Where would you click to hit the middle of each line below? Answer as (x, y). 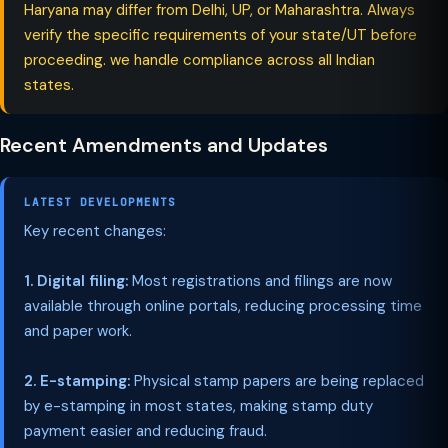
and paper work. (78, 331)
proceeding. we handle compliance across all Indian (199, 60)
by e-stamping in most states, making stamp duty (198, 406)
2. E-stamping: (77, 381)
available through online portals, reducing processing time (223, 306)
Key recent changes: (95, 231)
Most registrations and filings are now (260, 281)
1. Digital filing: (76, 281)
